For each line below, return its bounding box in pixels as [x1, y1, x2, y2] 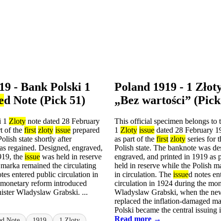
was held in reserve [40, 152, 102, 161]
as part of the [114, 134, 156, 143]
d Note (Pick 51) [4, 93, 85, 107]
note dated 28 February [26, 116, 100, 125]
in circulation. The [114, 170, 173, 179]
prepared [71, 125, 100, 134]
